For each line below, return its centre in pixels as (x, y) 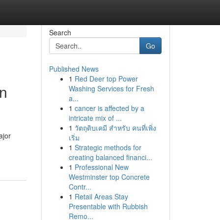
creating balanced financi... (110, 157)
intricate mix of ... (95, 118)
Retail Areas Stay (101, 196)
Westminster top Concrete (109, 177)
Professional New (101, 167)
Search (60, 32)
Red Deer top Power (106, 79)
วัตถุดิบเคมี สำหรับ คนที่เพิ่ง (115, 128)
